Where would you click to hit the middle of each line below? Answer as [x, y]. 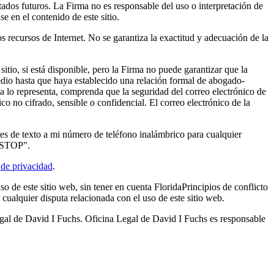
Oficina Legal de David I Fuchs [146, 218]
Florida [168, 187]
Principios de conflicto [225, 187]
